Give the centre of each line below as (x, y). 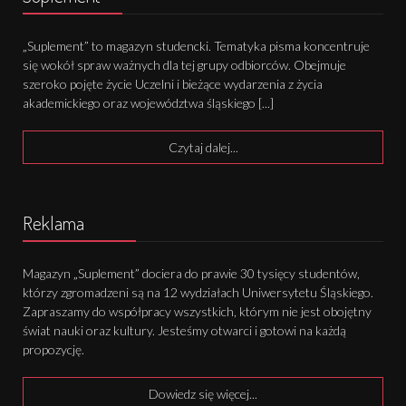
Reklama (53, 223)
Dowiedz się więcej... (203, 394)
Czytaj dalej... (203, 148)
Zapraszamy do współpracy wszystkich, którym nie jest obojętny (197, 312)
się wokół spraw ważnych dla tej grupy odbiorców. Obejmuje (184, 65)
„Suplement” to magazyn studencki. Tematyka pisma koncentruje (196, 46)
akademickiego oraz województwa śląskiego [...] (148, 103)
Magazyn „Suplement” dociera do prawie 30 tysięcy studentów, (191, 274)
